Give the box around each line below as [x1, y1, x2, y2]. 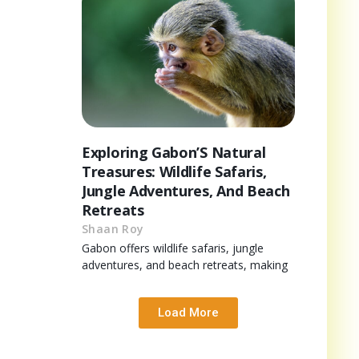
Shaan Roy [82, 220, 144, 236]
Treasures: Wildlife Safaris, [82, 161, 267, 181]
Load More [158, 305, 219, 320]
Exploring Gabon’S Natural [82, 142, 266, 162]
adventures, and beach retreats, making [82, 256, 288, 272]
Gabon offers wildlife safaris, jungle [82, 240, 264, 256]
